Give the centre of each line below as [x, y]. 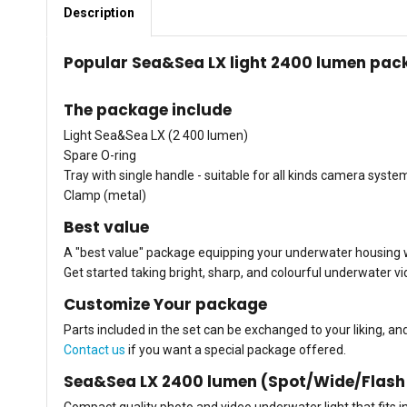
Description [99, 12]
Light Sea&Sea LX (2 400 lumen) [156, 135]
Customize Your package [165, 304]
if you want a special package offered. [236, 349]
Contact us [94, 349]
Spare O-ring [100, 155]
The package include [148, 109]
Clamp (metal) [105, 195]
